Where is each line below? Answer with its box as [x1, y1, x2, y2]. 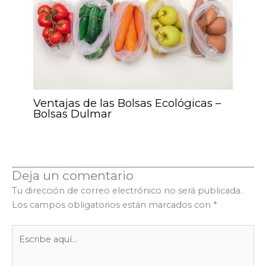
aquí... [11, 240, 35, 252]
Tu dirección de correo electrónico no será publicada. [12, 185, 242, 197]
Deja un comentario [12, 168, 134, 183]
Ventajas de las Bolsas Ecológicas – [33, 96, 221, 110]
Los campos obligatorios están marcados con [12, 199, 213, 211]
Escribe [11, 226, 43, 237]
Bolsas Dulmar [33, 107, 112, 121]
